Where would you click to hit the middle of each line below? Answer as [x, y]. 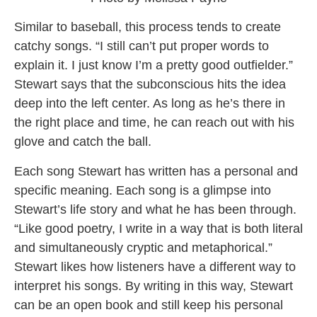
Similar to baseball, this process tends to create [148, 27]
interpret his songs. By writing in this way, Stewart [154, 286]
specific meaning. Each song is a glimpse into [143, 190]
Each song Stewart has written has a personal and [156, 171]
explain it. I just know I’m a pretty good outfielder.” [154, 65]
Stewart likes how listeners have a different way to [155, 266]
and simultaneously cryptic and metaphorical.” [143, 247]
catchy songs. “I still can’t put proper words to [142, 46]
